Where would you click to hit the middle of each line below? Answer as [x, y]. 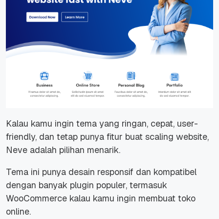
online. [18, 212]
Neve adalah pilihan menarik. [64, 150]
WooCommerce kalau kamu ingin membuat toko [101, 198]
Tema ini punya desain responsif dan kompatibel [101, 172]
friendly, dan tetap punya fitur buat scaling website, [107, 137]
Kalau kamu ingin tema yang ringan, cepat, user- [102, 124]
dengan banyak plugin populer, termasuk [87, 185]
